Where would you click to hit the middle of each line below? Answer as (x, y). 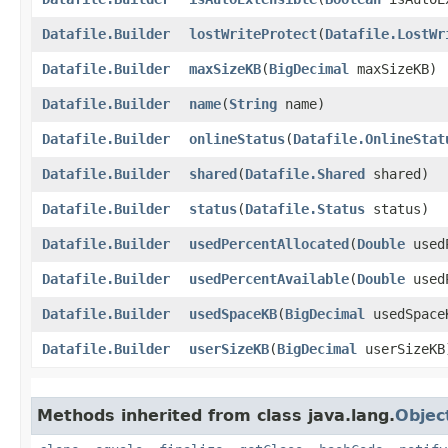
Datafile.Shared (305, 173)
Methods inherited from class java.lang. (216, 415)
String (253, 103)
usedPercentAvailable (269, 278)
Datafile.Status (305, 208)
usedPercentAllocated (269, 243)
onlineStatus (237, 138)
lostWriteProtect (253, 33)
